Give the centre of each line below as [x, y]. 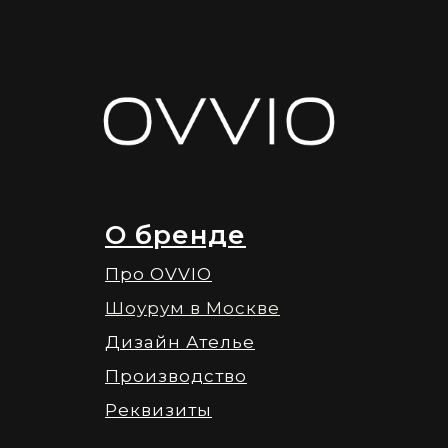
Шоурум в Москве [192, 308]
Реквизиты [158, 410]
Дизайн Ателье [180, 342]
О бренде [175, 235]
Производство [176, 376]
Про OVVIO [158, 274]
